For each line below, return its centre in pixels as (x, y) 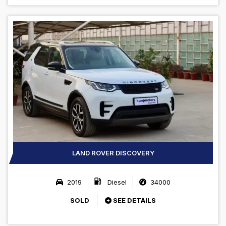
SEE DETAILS (134, 200)
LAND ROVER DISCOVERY (113, 153)
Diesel (116, 182)
